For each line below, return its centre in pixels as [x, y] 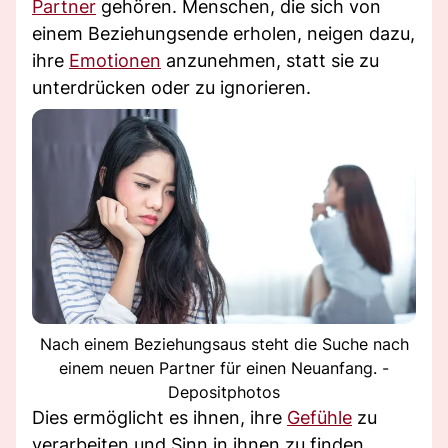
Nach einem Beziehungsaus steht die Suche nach [224, 344]
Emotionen [115, 60]
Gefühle [319, 418]
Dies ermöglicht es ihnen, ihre [159, 418]
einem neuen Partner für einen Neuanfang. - [224, 368]
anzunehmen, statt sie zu [270, 60]
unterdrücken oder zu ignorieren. [171, 87]
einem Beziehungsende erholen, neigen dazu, [223, 33]
